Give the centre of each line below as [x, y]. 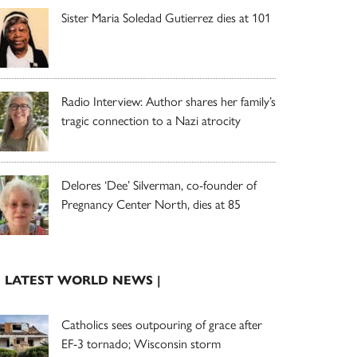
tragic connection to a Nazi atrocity [151, 120]
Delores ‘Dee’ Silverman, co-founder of [159, 184]
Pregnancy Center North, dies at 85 [151, 203]
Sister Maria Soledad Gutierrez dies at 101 [166, 17]
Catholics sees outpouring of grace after [162, 324]
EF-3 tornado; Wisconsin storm [141, 343]
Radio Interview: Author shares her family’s [169, 100]
